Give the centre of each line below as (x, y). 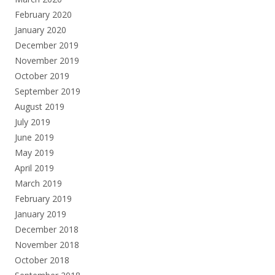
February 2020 (43, 14)
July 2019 (33, 122)
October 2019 (42, 76)
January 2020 (41, 29)
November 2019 (47, 60)
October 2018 (42, 260)
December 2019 (47, 45)
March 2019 (38, 183)
